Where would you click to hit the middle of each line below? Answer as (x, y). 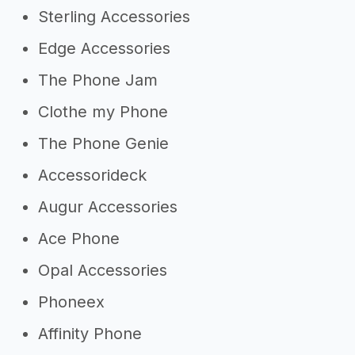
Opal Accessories (103, 270)
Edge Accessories (104, 48)
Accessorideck (92, 175)
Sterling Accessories (114, 17)
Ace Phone (79, 239)
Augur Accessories (108, 207)
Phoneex (71, 302)
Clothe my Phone (103, 112)
